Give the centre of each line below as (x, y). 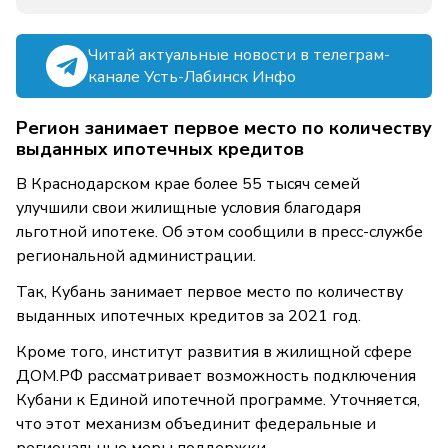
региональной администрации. (136, 256)
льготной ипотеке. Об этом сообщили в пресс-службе (219, 232)
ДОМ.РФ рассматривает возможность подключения (216, 376)
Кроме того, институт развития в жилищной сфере (214, 352)
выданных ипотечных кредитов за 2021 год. (188, 316)
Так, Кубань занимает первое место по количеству (209, 292)
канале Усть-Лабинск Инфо (192, 77)
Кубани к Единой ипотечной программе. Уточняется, (218, 400)
